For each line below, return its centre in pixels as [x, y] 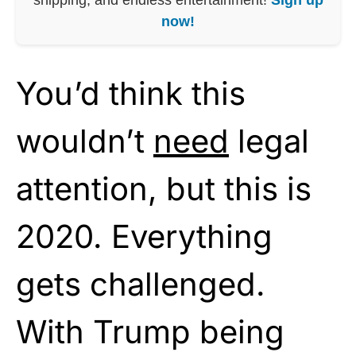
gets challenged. [141, 284]
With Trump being [150, 331]
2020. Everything [144, 236]
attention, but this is [164, 188]
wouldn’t [85, 141]
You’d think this [131, 93]
